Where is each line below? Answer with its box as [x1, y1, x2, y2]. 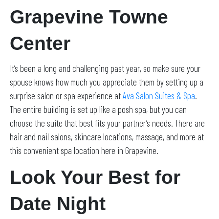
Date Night [10, 193, 111, 215]
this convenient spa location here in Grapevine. [10, 145, 160, 156]
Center [10, 33, 76, 54]
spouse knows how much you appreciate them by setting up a [10, 76, 203, 88]
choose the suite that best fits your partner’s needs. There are [10, 117, 205, 129]
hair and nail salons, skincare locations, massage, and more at [10, 131, 204, 143]
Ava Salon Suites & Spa [123, 90, 195, 102]
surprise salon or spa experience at [10, 90, 123, 102]
